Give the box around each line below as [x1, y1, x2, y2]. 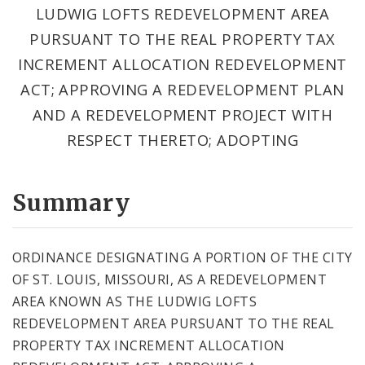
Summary [12, 187, 130, 218]
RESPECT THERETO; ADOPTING [67, 129, 298, 150]
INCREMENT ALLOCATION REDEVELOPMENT [18, 53, 347, 74]
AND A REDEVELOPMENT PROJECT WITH [32, 103, 333, 125]
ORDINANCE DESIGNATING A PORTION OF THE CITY [12, 248, 353, 266]
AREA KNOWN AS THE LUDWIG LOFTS [12, 292, 257, 310]
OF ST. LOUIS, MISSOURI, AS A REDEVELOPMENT [12, 270, 328, 288]
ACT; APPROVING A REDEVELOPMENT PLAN [20, 78, 345, 99]
